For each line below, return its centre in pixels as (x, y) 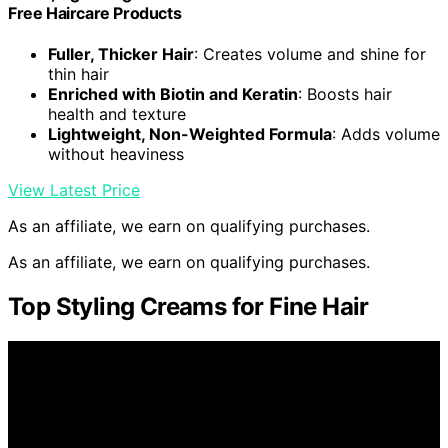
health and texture (117, 114)
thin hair (78, 74)
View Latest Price (74, 190)
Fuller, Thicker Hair (121, 54)
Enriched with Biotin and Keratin (173, 94)
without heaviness (116, 154)
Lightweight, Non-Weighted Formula (190, 134)
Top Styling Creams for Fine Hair (188, 307)
